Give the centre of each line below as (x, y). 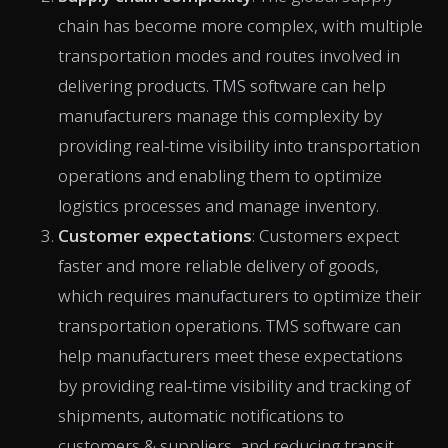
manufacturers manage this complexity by (220, 115)
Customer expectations (155, 235)
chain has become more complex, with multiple (240, 25)
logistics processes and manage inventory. (218, 205)
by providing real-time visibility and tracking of (234, 385)
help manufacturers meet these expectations (230, 355)
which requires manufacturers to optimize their (239, 295)
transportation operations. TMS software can (229, 325)
